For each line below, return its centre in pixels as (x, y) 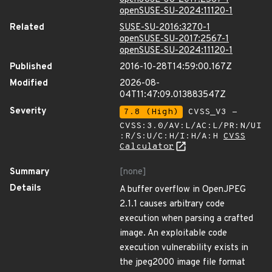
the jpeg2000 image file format (182, 263)
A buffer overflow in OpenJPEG (183, 190)
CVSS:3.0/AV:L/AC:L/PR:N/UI (191, 126)
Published (31, 67)
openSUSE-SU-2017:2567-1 (174, 39)
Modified (29, 83)
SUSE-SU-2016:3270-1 (165, 28)
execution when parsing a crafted (186, 219)
